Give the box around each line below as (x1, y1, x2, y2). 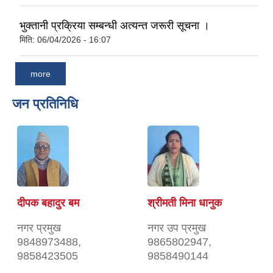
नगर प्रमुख (17, 222, 61, 235)
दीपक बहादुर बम (17, 197, 79, 210)
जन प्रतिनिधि (12, 96, 78, 112)
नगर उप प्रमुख (147, 222, 206, 235)
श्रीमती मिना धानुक (147, 197, 222, 210)
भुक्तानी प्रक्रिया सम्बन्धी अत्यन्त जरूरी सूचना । (19, 19, 210, 32)
